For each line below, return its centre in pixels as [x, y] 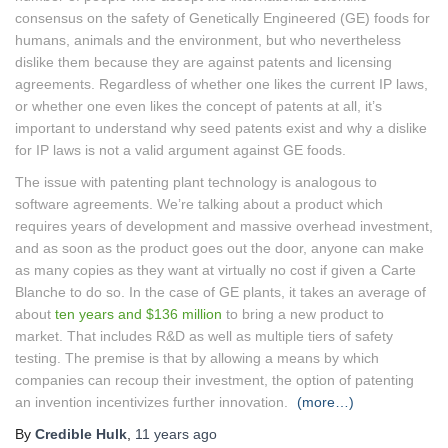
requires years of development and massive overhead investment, [224, 226]
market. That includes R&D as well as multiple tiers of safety [204, 336]
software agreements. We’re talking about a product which [199, 204]
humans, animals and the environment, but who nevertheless [208, 40]
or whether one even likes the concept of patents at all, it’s [198, 106]
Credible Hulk [81, 434]
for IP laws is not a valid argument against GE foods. [180, 150]
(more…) [325, 402]
